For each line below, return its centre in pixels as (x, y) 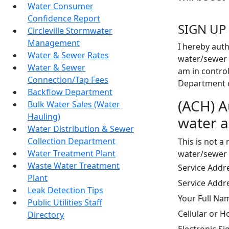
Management (54, 43)
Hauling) (44, 117)
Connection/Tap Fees (68, 80)
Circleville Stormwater (70, 31)
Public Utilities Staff (65, 202)
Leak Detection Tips (65, 190)
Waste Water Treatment (74, 166)
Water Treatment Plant (72, 153)
